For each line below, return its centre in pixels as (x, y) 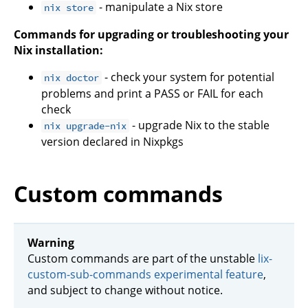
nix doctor (72, 78)
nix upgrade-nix (86, 126)
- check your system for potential (188, 77)
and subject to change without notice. (125, 290)
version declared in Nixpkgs (112, 142)
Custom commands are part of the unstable (143, 258)
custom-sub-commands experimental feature (145, 274)
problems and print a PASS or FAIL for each (152, 94)
